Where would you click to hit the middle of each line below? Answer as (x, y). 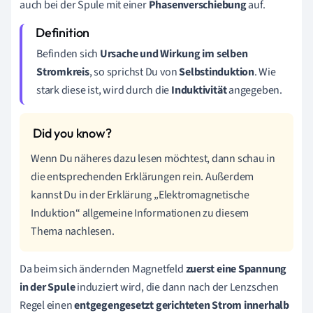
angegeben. (254, 90)
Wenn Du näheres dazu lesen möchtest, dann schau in (153, 159)
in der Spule (48, 287)
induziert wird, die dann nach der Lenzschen (177, 287)
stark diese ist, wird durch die (104, 90)
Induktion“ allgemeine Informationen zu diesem (140, 213)
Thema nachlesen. (73, 232)
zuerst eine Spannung (236, 269)
